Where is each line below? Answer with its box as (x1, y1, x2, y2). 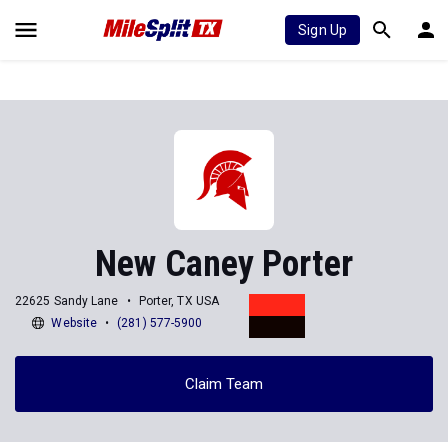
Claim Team (184, 374, 264, 393)
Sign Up (298, 22, 347, 38)
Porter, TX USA (138, 293, 220, 308)
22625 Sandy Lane (15, 293, 119, 308)
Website (51, 315, 98, 330)
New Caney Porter (95, 243, 353, 285)
